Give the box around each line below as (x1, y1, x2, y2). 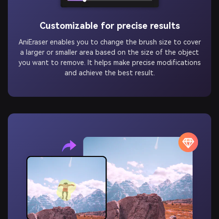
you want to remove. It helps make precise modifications (18, 53, 201, 61)
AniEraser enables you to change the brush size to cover (18, 32, 201, 41)
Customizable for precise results (39, 15, 180, 25)
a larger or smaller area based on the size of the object (20, 43, 199, 51)
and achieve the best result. (64, 63, 155, 71)
